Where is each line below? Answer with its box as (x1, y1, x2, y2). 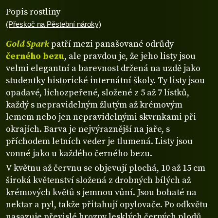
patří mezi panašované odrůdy (49, 38, 174, 50)
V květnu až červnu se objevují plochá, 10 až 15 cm (6, 162, 205, 174)
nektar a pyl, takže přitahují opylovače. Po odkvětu (6, 199, 208, 210)
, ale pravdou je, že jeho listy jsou (64, 50, 196, 62)
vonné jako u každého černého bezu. (6, 147, 154, 159)
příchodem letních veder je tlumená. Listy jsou (6, 135, 193, 147)
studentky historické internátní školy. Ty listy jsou (6, 74, 205, 86)
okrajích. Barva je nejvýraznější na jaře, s (6, 123, 170, 135)
